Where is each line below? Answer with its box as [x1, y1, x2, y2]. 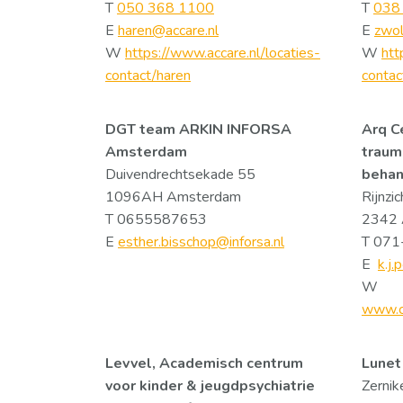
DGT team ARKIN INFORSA [105, 120, 291, 139]
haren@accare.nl [118, 21, 219, 40]
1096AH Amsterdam [105, 187, 241, 207]
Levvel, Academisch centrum [105, 354, 303, 373]
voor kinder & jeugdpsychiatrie [105, 376, 315, 396]
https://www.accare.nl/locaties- [125, 43, 320, 63]
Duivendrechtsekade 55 [105, 165, 255, 184]
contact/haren [105, 66, 191, 85]
